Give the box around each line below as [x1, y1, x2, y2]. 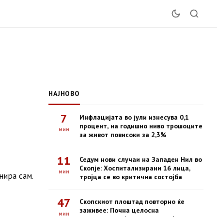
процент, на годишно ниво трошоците [79, 122, 202, 130]
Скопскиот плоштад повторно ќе [79, 197, 185, 206]
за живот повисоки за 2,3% [79, 130, 166, 139]
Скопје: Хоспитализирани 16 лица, [79, 164, 190, 172]
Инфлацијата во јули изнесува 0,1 [79, 113, 189, 122]
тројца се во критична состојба [79, 172, 182, 181]
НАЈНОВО [48, 89, 80, 98]
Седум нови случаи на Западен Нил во [79, 155, 202, 164]
